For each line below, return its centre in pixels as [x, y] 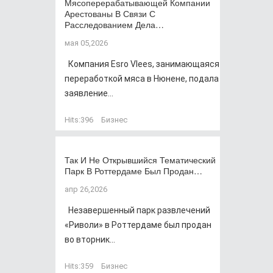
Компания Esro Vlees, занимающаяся [142, 64]
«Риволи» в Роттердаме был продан [138, 225]
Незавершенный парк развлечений [137, 210]
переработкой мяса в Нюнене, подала [142, 79]
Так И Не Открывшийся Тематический [140, 160]
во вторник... [90, 239]
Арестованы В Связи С [110, 13]
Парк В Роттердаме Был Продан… [133, 171]
